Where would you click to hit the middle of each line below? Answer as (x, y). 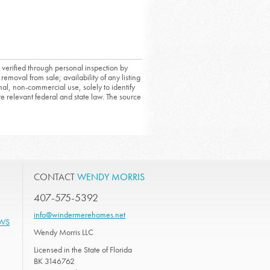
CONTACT (55, 177)
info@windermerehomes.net (80, 215)
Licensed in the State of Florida (83, 250)
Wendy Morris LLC (64, 232)
